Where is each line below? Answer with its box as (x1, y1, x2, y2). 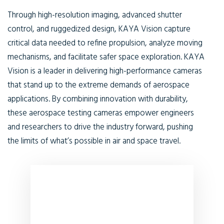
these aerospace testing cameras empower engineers (7, 106, 194, 120)
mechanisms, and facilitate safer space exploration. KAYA (7, 50, 204, 64)
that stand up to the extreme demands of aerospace (7, 78, 189, 92)
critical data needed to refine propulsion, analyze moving (7, 36, 202, 50)
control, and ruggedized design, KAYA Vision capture (7, 22, 190, 36)
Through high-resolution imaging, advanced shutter (7, 8, 182, 22)
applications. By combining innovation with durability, (7, 92, 188, 106)
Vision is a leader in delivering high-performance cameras (7, 64, 202, 78)
